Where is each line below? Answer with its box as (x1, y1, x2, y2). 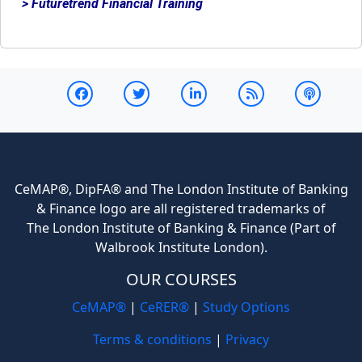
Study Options (203, 298, 290, 317)
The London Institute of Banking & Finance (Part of (26, 219, 336, 238)
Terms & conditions (93, 330, 212, 349)
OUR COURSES (125, 268, 237, 291)
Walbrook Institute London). (95, 238, 267, 257)
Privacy (225, 330, 269, 349)
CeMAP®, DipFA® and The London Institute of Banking (14, 180, 348, 199)
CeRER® (140, 298, 189, 317)
